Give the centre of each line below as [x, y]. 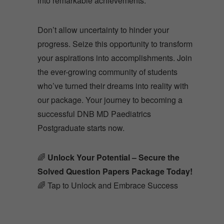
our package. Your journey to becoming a [110, 77]
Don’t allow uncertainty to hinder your [103, 7]
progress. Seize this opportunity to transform [115, 21]
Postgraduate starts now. [81, 105]
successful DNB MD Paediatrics [94, 91]
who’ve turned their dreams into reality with [113, 63]
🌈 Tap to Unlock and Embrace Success [108, 163]
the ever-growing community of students [107, 49]
